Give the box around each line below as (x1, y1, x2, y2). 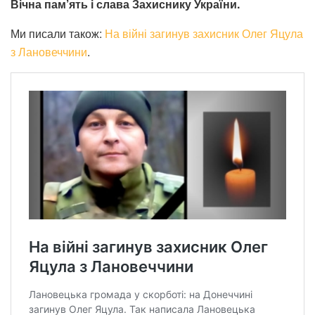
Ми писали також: (11, 25, 105, 41)
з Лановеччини (11, 43, 87, 60)
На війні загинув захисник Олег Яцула (105, 25, 303, 41)
